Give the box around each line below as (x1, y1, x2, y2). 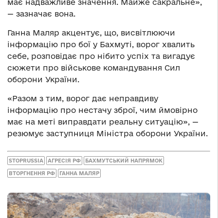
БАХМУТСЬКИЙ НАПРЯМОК (85, 157, 163, 163)
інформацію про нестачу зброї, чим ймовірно (7, 106, 198, 115)
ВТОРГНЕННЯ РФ (9, 170, 55, 176)
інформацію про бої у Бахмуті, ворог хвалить (7, 40, 195, 49)
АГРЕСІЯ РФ (48, 157, 81, 163)
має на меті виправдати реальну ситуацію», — (7, 117, 199, 127)
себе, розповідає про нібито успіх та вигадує (7, 52, 195, 61)
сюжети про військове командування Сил (7, 63, 180, 73)
